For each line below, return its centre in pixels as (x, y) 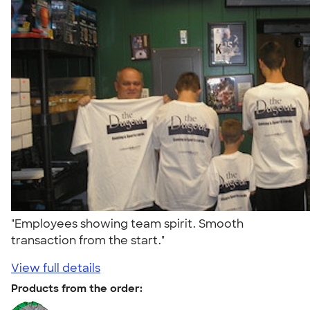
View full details (56, 268)
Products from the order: (77, 288)
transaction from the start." (91, 240)
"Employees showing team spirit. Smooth (127, 224)
